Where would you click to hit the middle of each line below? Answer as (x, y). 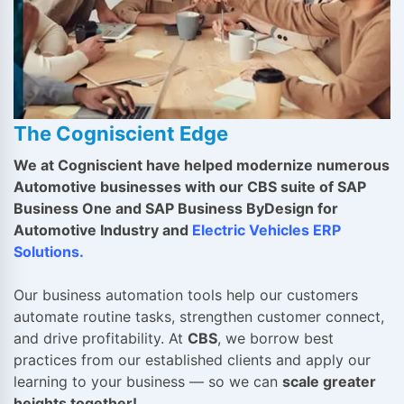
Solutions (46, 251)
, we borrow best (275, 338)
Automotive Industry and (103, 230)
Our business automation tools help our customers (186, 294)
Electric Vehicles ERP (266, 230)
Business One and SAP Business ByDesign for (176, 208)
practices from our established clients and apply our (192, 359)
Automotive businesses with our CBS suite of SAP (190, 186)
